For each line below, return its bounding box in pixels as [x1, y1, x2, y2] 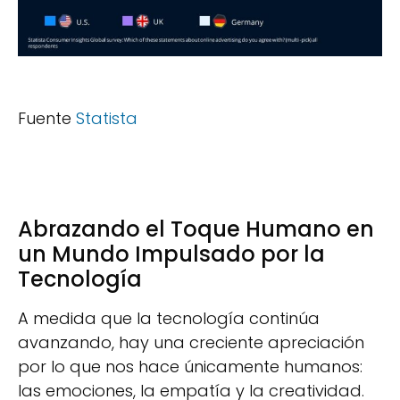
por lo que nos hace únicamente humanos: [18, 355, 362, 379]
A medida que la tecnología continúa [18, 307, 320, 330]
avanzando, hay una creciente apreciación [18, 331, 364, 354]
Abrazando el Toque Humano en [18, 214, 374, 245]
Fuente [18, 106, 76, 129]
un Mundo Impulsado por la [18, 239, 325, 270]
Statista [76, 106, 137, 129]
